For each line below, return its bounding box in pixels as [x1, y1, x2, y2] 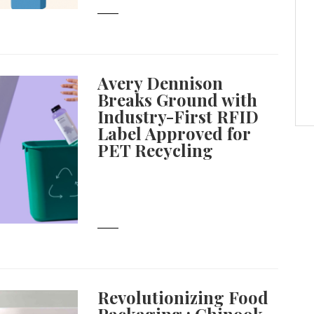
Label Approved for [97, 121, 251, 144]
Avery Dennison [97, 71, 224, 94]
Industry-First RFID [97, 104, 259, 128]
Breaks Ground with [97, 88, 258, 111]
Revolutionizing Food [97, 285, 269, 308]
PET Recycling [97, 138, 214, 161]
